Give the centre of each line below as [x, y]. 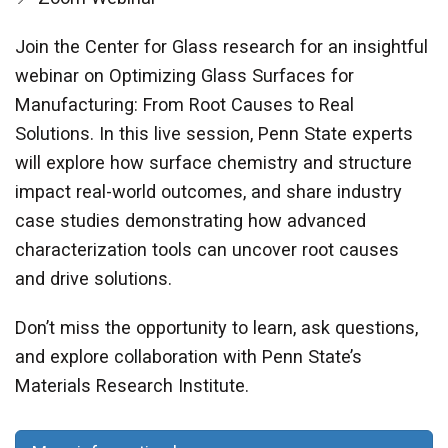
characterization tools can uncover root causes [207, 249]
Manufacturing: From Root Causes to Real [184, 104]
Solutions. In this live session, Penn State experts [214, 133]
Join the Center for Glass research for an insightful [221, 46]
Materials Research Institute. [132, 385]
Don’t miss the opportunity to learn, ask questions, [216, 327]
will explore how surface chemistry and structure [213, 162]
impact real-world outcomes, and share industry [208, 191]
